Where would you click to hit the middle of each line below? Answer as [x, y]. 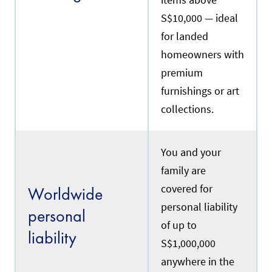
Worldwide [65, 194]
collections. [187, 110]
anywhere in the [198, 262]
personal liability [199, 207]
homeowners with [202, 55]
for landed [185, 37]
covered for [187, 189]
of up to [179, 226]
